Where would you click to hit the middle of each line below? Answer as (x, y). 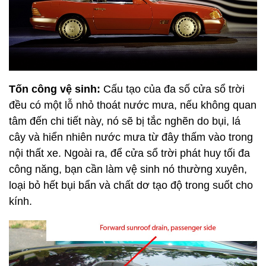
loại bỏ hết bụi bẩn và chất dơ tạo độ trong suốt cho (131, 186)
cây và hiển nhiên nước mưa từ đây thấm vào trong (131, 137)
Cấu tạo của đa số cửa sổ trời (174, 89)
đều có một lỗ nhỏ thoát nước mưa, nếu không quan (133, 105)
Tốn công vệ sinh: (56, 89)
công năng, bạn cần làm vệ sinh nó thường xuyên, (128, 170)
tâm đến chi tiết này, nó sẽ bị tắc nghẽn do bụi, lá (125, 121)
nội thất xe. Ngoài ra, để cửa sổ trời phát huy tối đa (129, 153)
